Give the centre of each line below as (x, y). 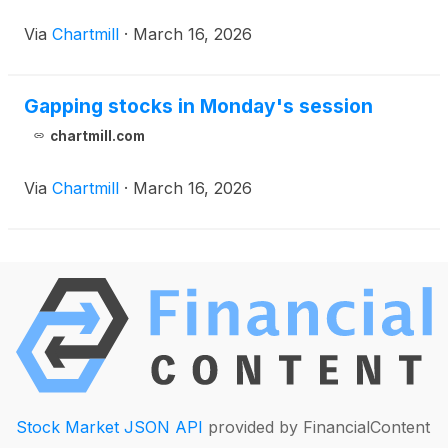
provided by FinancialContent (316, 426)
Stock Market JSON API (109, 426)
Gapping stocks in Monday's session (198, 106)
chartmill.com (97, 136)
